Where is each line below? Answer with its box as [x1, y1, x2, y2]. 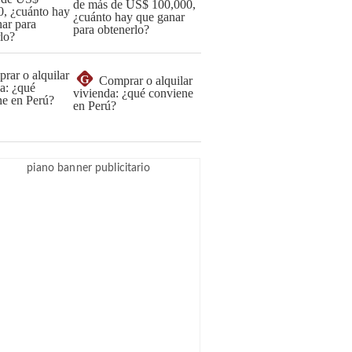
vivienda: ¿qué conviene [73, 86, 193, 100]
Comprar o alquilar [99, 74, 192, 87]
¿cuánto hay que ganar [73, 10, 185, 24]
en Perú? [73, 99, 116, 112]
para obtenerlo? [73, 23, 149, 36]
